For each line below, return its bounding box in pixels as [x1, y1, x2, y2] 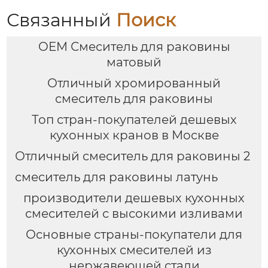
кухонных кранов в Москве [49, 127, 219, 142]
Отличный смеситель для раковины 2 [14, 148, 250, 163]
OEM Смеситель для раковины [38, 39, 230, 54]
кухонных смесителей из [56, 242, 212, 257]
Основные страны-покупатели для [26, 227, 242, 242]
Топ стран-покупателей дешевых [31, 112, 237, 127]
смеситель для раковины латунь [14, 169, 218, 184]
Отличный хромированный [47, 76, 221, 91]
